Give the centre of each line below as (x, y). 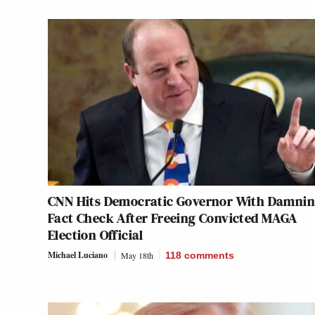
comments (209, 256)
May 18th (137, 256)
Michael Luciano (78, 255)
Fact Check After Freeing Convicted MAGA (173, 218)
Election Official (96, 235)
